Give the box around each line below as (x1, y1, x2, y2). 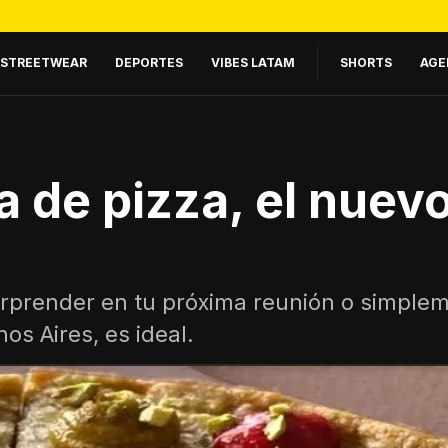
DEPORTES (115, 54, 183, 70)
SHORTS (340, 54, 392, 70)
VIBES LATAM (211, 54, 295, 70)
